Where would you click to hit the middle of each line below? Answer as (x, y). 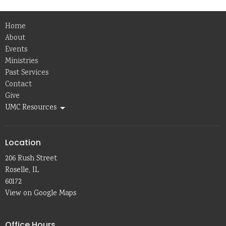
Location (23, 143)
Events (16, 50)
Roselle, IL (22, 170)
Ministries (21, 62)
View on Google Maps (41, 193)
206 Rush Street (31, 159)
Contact (18, 85)
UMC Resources (31, 108)
